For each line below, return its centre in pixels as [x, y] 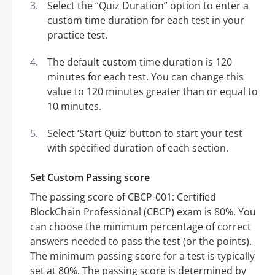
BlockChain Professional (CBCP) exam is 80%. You [143, 212]
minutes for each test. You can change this [145, 77]
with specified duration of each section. [138, 148]
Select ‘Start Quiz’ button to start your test [145, 134]
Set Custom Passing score [90, 178]
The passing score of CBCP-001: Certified [123, 197]
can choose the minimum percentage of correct [141, 227]
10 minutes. [74, 107]
